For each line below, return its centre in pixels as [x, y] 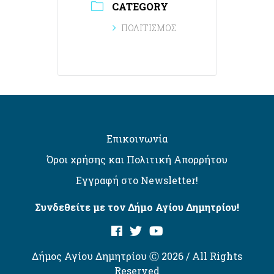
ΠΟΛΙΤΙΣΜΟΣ [149, 28]
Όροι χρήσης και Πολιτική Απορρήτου [137, 160]
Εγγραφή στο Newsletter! [137, 180]
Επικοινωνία [137, 139]
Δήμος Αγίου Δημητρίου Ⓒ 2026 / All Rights [137, 256]
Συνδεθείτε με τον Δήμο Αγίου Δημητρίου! [137, 207]
